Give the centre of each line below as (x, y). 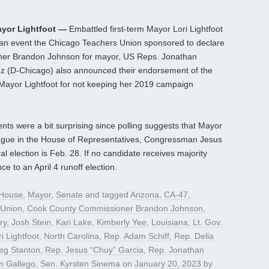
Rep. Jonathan (176, 250)
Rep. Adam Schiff (137, 236)
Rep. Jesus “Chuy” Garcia (94, 250)
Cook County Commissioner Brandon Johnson (115, 209)
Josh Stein (31, 222)
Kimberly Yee (122, 222)
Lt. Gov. (207, 222)
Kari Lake (74, 222)
